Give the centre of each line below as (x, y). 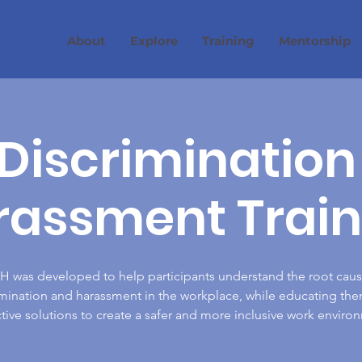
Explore (154, 41)
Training (228, 41)
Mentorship (314, 41)
